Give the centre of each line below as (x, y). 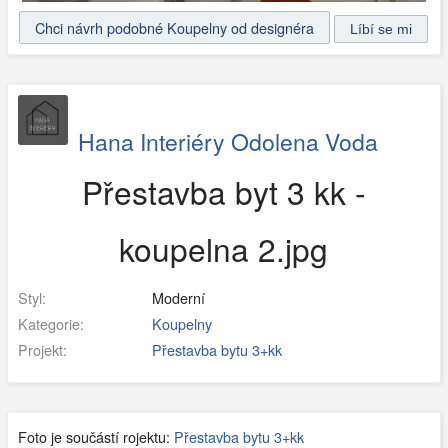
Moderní (176, 297)
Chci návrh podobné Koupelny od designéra (175, 28)
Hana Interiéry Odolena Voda (227, 141)
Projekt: (42, 349)
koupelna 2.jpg (224, 248)
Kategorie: (50, 323)
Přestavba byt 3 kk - (223, 191)
